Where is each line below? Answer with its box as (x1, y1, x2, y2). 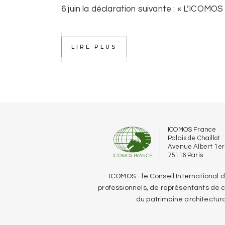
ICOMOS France (168, 126, 216, 133)
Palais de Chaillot (168, 135, 220, 142)
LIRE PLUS (71, 43, 117, 50)
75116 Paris (168, 152, 203, 159)
